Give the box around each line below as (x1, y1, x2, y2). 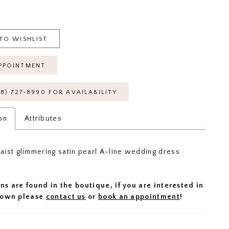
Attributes (24, 114, 62, 123)
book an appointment (98, 193, 180, 201)
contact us (45, 193, 86, 201)
